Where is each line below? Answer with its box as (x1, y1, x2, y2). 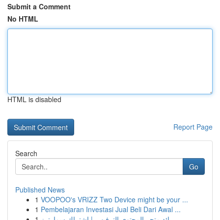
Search (15, 148, 37, 158)
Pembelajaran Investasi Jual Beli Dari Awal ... (41, 204, 181, 214)
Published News (15, 185, 65, 194)
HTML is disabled (7, 94, 61, 104)
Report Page (173, 122, 213, 132)
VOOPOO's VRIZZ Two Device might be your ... (41, 194, 188, 204)
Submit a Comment (7, 1, 71, 11)
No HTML (7, 14, 38, 24)
